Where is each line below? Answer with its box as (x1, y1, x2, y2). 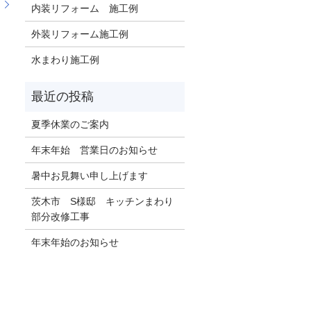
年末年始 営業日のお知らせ (31, 144, 158, 155)
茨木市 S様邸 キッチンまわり (31, 195, 174, 207)
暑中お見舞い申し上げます (31, 169, 149, 181)
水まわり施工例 (31, 53, 100, 65)
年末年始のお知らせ (31, 236, 119, 248)
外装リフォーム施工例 (31, 28, 129, 40)
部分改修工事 (31, 210, 90, 222)
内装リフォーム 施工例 (31, 2, 139, 14)
